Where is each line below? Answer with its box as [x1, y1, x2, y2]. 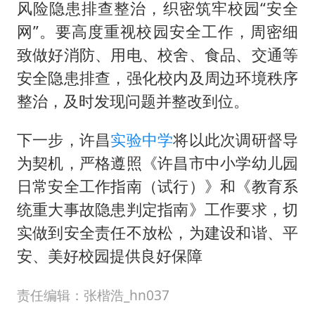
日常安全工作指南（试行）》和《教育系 [16, 175, 299, 196]
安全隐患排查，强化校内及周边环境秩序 [16, 67, 299, 89]
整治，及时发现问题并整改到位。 [16, 91, 249, 112]
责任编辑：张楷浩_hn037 [16, 286, 169, 305]
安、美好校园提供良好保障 [16, 245, 202, 266]
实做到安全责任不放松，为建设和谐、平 [16, 221, 299, 243]
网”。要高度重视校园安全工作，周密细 [16, 21, 299, 42]
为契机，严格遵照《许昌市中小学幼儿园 [16, 152, 299, 173]
